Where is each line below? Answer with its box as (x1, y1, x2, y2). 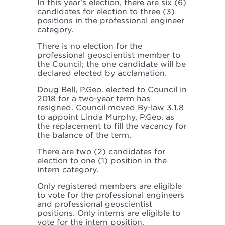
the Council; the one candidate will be (37, 60, 186, 69)
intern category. (37, 165, 98, 175)
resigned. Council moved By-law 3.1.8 (37, 103, 184, 113)
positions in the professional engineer (37, 16, 184, 26)
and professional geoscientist (37, 200, 152, 209)
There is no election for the (37, 42, 142, 51)
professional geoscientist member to (37, 51, 180, 60)
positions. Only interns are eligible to (37, 209, 180, 218)
